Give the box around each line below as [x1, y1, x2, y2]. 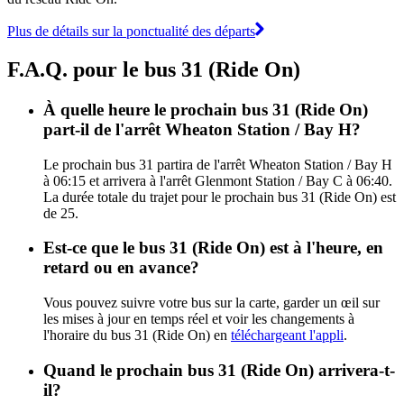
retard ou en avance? [43, 258, 199, 278]
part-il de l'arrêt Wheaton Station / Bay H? [43, 119, 361, 139]
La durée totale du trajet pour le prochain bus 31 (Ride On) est [43, 188, 396, 205]
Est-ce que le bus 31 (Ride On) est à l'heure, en [43, 238, 383, 258]
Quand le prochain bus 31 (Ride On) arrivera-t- [43, 360, 395, 380]
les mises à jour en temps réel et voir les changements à [43, 310, 354, 326]
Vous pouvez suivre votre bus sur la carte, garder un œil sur [43, 294, 380, 310]
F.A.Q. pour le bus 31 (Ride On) [7, 57, 300, 81]
